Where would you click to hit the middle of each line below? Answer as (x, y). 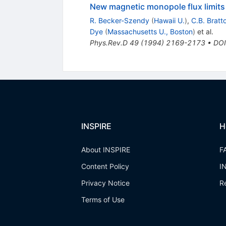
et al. (204, 32)
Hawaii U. (169, 21)
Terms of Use (103, 200)
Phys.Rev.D (108, 43)
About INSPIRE (105, 150)
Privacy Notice (105, 183)
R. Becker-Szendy (119, 21)
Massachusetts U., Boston (150, 32)
